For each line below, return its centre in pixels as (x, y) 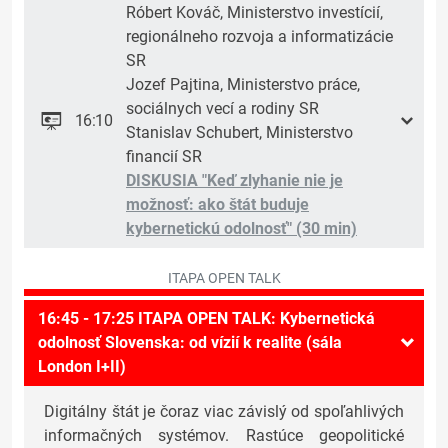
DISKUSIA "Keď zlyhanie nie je (234, 181)
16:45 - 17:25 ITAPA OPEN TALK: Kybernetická (206, 319)
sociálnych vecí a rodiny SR (222, 109)
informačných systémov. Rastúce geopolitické (224, 436)
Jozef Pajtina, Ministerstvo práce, (243, 85)
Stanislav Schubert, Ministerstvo (239, 133)
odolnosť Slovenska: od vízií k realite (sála (190, 343)
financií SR (164, 157)
